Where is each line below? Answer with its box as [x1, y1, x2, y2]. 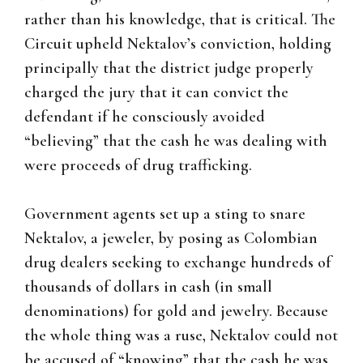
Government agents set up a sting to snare [24, 204, 305, 224]
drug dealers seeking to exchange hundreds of [24, 253, 331, 273]
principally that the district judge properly [24, 58, 314, 79]
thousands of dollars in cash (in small [24, 277, 272, 297]
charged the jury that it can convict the [24, 83, 288, 103]
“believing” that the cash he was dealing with [24, 131, 327, 152]
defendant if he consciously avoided [24, 107, 265, 127]
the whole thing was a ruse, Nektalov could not [24, 326, 338, 346]
